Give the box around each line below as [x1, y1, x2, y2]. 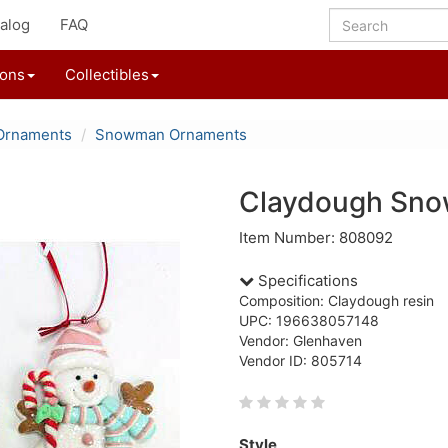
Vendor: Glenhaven [239, 332, 362, 349]
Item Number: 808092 [239, 228, 393, 247]
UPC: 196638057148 [239, 312, 379, 329]
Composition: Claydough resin [239, 292, 434, 309]
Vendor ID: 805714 [239, 352, 362, 369]
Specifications [254, 271, 358, 290]
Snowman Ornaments [95, 125, 247, 144]
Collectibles [65, 65, 149, 84]
